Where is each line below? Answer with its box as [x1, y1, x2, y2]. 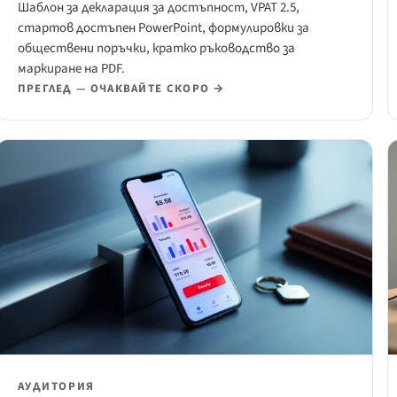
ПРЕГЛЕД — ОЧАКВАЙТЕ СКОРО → [17, 81, 225, 97]
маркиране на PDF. [17, 59, 125, 79]
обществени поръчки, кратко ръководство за [17, 39, 295, 58]
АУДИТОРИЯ [17, 378, 95, 395]
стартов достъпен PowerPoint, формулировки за [17, 19, 309, 38]
